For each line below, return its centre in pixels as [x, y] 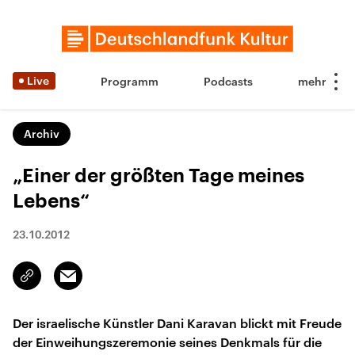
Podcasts [228, 81]
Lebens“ [51, 201]
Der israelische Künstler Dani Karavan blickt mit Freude [177, 323]
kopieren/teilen [65, 283]
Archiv [42, 134]
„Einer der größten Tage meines [158, 176]
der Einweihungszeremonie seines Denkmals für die [167, 342]
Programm [130, 81]
